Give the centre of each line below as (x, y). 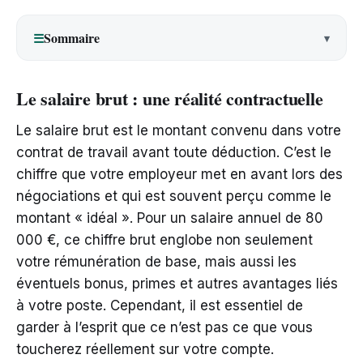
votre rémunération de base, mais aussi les (156, 262)
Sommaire (72, 38)
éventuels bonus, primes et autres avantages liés (177, 284)
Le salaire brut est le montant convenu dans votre (179, 131)
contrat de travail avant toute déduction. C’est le (174, 153)
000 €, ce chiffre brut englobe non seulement (164, 240)
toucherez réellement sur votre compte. (145, 350)
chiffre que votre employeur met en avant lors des (179, 175)
